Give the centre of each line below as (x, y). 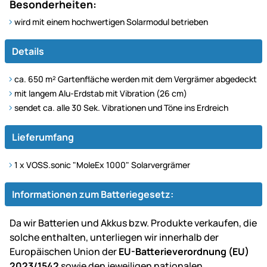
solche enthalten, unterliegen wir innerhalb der (114, 237)
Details (28, 51)
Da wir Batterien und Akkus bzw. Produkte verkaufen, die (133, 223)
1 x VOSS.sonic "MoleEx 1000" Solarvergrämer (102, 164)
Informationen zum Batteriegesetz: (93, 194)
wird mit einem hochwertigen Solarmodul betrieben (111, 21)
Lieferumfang (43, 137)
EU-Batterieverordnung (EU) (184, 251)
